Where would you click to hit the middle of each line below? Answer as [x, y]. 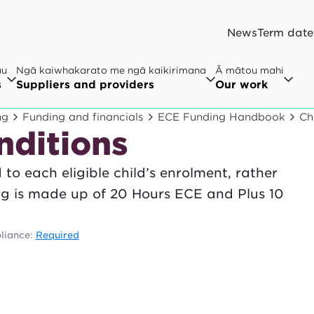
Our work [241, 85]
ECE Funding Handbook [221, 117]
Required [57, 235]
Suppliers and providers [85, 85]
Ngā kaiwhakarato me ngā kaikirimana [111, 70]
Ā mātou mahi [250, 70]
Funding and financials [83, 117]
